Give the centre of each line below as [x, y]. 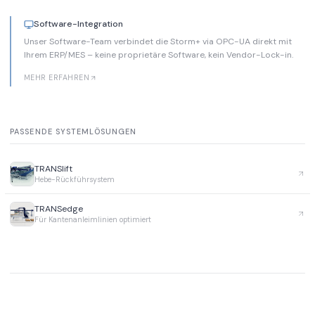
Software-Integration [78, 24]
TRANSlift [53, 168]
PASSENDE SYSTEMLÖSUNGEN [73, 132]
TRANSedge [59, 208]
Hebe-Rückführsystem [75, 179]
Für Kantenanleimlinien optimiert [93, 219]
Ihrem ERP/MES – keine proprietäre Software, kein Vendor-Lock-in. [158, 55]
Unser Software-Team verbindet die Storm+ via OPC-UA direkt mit [157, 42]
